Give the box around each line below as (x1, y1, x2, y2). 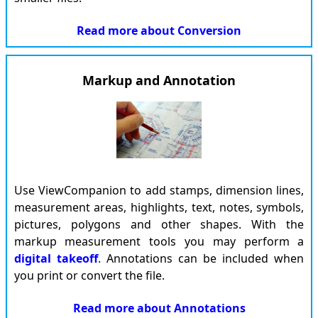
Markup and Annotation (82, 72, 236, 89)
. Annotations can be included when (97, 251, 305, 266)
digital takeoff (13, 251, 98, 266)
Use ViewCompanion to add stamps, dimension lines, (13, 182, 305, 198)
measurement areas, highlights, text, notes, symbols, (13, 199, 305, 215)
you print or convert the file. (13, 268, 165, 283)
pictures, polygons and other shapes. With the (13, 216, 305, 232)
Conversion (177, 23, 241, 38)
